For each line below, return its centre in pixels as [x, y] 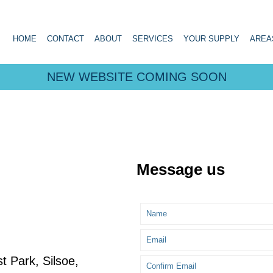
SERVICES [152, 38]
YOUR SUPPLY [211, 38]
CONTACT [65, 38]
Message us [180, 170]
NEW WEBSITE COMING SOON [136, 77]
